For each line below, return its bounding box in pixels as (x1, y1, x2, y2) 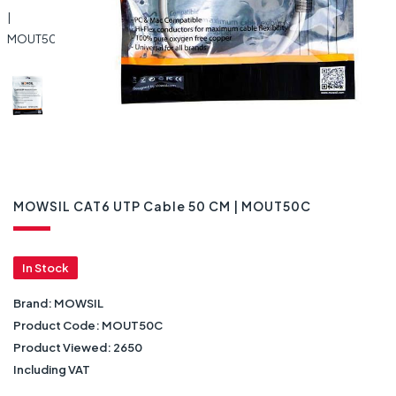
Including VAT (13, 362, 90, 377)
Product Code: (13, 317, 102, 332)
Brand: (13, 295, 54, 310)
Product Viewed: (13, 339, 113, 354)
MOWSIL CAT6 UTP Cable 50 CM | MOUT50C (13, 197, 311, 214)
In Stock (22, 260, 69, 275)
